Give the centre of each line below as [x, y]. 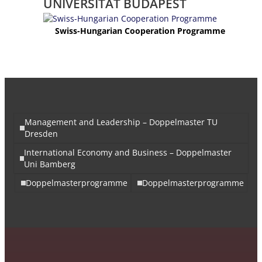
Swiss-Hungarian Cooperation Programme [140, 30]
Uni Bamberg [49, 164]
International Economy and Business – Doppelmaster [127, 152]
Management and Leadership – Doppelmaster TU [121, 122]
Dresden [41, 133]
